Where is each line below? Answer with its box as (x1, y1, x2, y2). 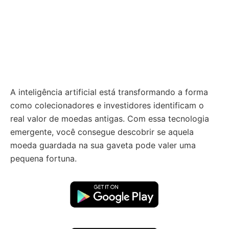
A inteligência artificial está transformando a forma (10, 87, 208, 97)
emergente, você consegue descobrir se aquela (10, 127, 194, 137)
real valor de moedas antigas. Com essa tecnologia (10, 113, 209, 124)
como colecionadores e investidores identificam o (10, 100, 204, 110)
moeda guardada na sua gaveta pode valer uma (10, 140, 196, 150)
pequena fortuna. (10, 153, 77, 164)
